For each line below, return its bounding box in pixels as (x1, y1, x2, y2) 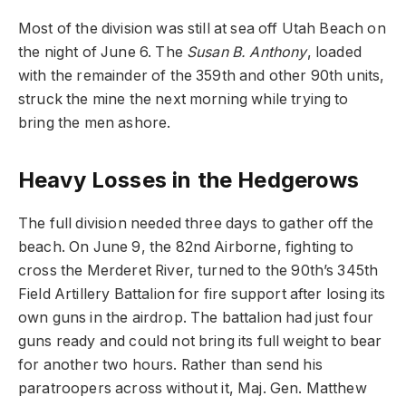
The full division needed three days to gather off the (18, 215, 374, 233)
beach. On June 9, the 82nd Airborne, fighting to (18, 238, 354, 256)
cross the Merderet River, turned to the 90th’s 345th (18, 262, 379, 280)
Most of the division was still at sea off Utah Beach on (18, 20, 386, 38)
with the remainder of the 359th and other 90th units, (18, 67, 385, 85)
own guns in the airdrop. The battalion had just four (18, 309, 374, 327)
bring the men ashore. (18, 114, 171, 132)
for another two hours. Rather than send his (18, 356, 323, 374)
